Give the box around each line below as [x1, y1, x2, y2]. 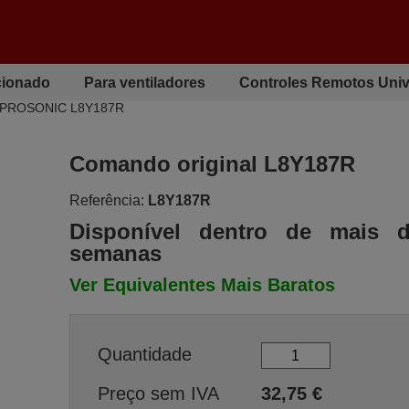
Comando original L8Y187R [68, 152, 355, 176]
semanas [68, 241, 162, 266]
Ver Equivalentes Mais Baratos [68, 275, 335, 295]
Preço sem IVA [97, 383, 219, 404]
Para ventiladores [84, 74, 206, 90]
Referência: [68, 193, 144, 208]
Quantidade [97, 343, 192, 364]
